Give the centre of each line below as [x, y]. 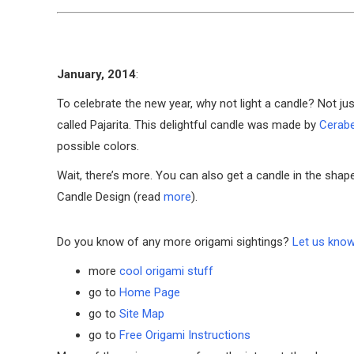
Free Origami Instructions [185, 335]
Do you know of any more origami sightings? [175, 242]
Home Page [150, 293]
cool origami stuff [166, 271]
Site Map [142, 314]
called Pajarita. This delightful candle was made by [188, 125]
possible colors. [98, 147]
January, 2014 [96, 75]
